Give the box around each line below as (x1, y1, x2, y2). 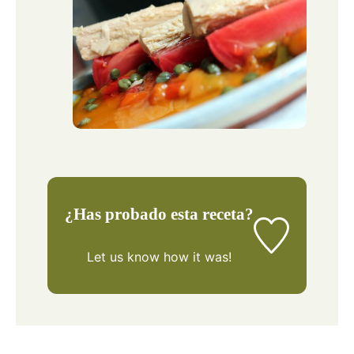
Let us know (86, 249, 160, 265)
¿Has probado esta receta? (64, 205, 254, 224)
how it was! (159, 249, 232, 265)
